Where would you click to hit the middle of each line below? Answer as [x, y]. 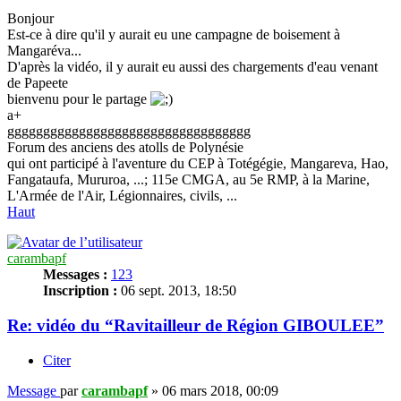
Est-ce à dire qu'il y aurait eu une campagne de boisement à [174, 35]
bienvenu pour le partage [79, 99]
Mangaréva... [44, 51]
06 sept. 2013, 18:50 [177, 291]
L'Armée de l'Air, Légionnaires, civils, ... [122, 196]
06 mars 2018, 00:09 [220, 390]
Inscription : [80, 291]
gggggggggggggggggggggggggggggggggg [129, 132]
